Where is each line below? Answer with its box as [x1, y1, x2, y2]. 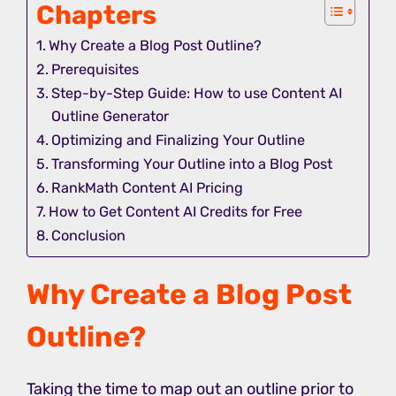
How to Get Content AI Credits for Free [49, 202, 303, 220]
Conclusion [51, 226, 126, 244]
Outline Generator [51, 107, 170, 125]
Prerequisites [51, 60, 140, 78]
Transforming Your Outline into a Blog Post [51, 155, 333, 172]
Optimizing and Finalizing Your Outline [51, 131, 306, 148]
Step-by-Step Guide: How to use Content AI [51, 84, 343, 102]
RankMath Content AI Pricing [51, 179, 244, 196]
